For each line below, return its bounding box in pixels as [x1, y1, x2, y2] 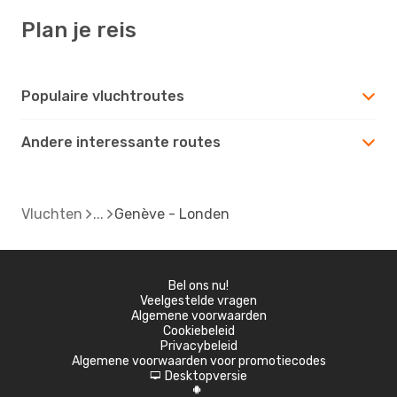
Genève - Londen [114, 205, 230, 222]
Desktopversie [165, 368, 247, 384]
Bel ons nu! [168, 277, 229, 293]
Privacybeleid [160, 338, 237, 354]
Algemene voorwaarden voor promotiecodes [71, 353, 326, 369]
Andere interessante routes [21, 133, 221, 151]
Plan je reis [21, 17, 136, 43]
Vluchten [21, 205, 82, 222]
